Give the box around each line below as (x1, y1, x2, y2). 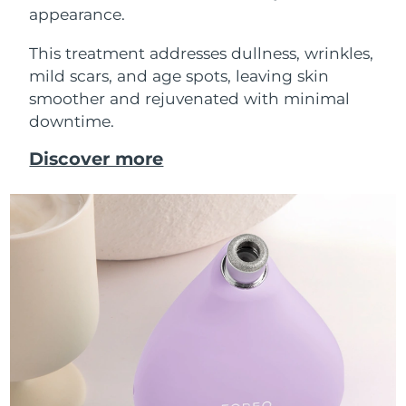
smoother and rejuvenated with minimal (29, 88, 351, 108)
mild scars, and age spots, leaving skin (29, 65, 330, 85)
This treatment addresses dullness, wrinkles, (29, 43, 374, 63)
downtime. (29, 111, 115, 130)
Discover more (29, 147, 164, 169)
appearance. (29, 5, 126, 24)
